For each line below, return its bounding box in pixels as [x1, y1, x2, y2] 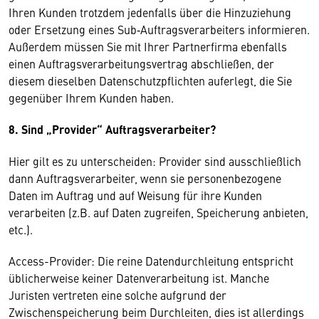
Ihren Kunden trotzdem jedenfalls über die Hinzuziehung [9, 4, 291, 20]
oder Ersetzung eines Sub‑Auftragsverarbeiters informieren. [9, 21, 310, 37]
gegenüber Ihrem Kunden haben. [9, 90, 174, 105]
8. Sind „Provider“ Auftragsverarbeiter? [9, 121, 216, 137]
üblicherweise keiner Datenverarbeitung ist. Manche [9, 270, 269, 286]
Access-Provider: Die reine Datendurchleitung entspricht [9, 253, 293, 268]
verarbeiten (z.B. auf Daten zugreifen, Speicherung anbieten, [9, 204, 308, 220]
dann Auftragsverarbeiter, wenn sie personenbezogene [9, 170, 281, 186]
